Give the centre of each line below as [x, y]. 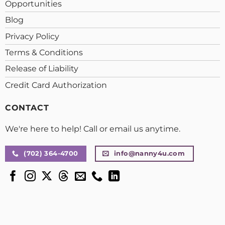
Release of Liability [41, 69]
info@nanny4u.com [150, 154]
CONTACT [27, 107]
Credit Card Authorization [56, 85]
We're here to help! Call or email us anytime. [92, 129]
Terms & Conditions [44, 53]
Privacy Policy [32, 36]
